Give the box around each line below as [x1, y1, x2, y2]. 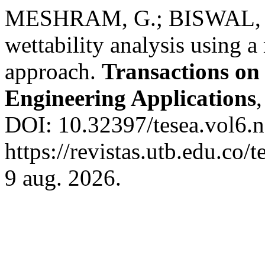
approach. [5, 59, 102, 84]
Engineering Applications [5, 85, 256, 111]
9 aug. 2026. [5, 165, 121, 190]
